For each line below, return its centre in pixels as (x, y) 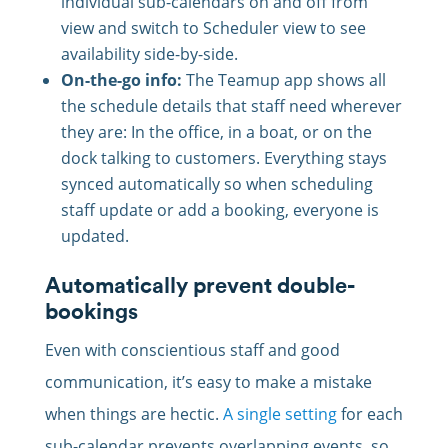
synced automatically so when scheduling (216, 183)
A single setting (279, 413)
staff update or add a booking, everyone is (219, 209)
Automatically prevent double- (199, 284)
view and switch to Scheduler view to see (213, 27)
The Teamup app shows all (283, 79)
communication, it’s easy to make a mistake (208, 381)
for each (369, 413)
